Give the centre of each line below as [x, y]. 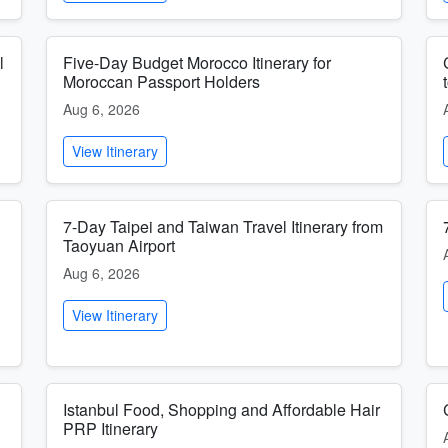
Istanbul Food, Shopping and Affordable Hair [221, 409]
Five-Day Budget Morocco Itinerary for [197, 62]
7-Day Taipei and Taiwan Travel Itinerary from [223, 226]
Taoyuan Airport [119, 245]
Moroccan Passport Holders [161, 81]
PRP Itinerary [110, 428]
